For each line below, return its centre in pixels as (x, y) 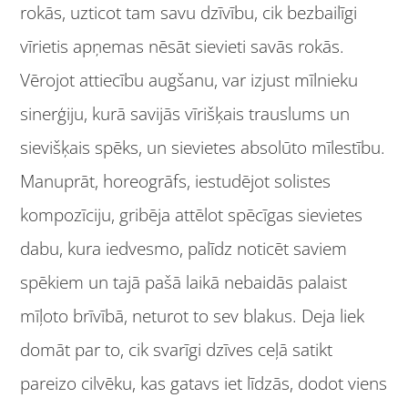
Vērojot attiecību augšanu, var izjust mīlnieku (189, 81)
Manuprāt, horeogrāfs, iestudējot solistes (176, 182)
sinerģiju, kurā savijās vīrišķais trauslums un (185, 114)
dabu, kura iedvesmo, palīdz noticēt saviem (184, 249)
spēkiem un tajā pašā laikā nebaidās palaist (184, 283)
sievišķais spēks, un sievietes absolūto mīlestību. (203, 148)
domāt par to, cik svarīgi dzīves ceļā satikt (177, 350)
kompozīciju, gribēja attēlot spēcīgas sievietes (192, 215)
